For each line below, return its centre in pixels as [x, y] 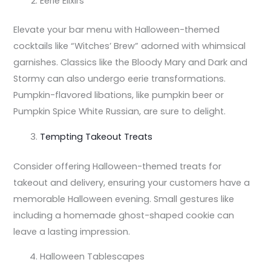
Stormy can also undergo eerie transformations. [120, 79]
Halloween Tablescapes [93, 257]
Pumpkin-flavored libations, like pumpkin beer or [119, 95]
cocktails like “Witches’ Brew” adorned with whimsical [130, 46]
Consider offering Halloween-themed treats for [118, 166]
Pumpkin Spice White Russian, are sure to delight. [120, 112]
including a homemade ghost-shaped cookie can [124, 215]
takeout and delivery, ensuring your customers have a [132, 182]
